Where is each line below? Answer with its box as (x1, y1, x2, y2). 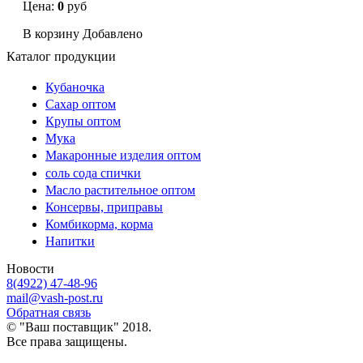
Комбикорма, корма (45, 217, 153, 232)
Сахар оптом (45, 96, 116, 111)
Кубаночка (45, 79, 105, 94)
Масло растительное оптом (45, 182, 195, 197)
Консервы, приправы (45, 199, 163, 214)
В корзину (23, 27, 79, 41)
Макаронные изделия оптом (45, 148, 201, 163)
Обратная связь (6, 305, 91, 320)
